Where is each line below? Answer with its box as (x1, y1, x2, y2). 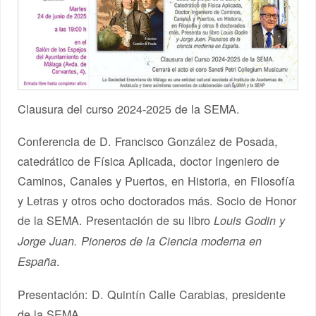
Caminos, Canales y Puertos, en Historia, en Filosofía (18, 171, 296, 189)
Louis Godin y (214, 212, 286, 229)
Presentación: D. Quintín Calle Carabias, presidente (18, 285, 286, 303)
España (18, 253, 57, 269)
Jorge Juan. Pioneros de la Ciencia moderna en (18, 232, 262, 249)
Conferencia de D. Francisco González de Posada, (18, 132, 279, 150)
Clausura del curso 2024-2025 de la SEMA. (18, 100, 241, 117)
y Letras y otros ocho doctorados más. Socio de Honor (18, 191, 297, 209)
